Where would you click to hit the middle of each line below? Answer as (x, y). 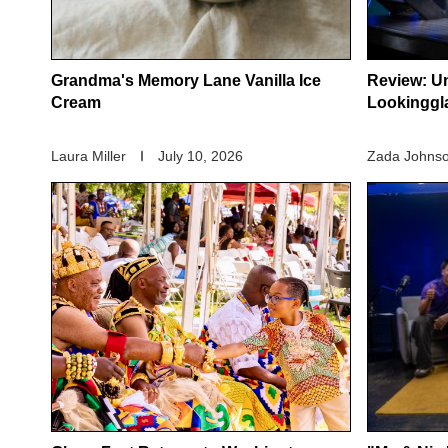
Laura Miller (88, 156)
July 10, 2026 (200, 156)
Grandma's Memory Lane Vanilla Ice (186, 81)
